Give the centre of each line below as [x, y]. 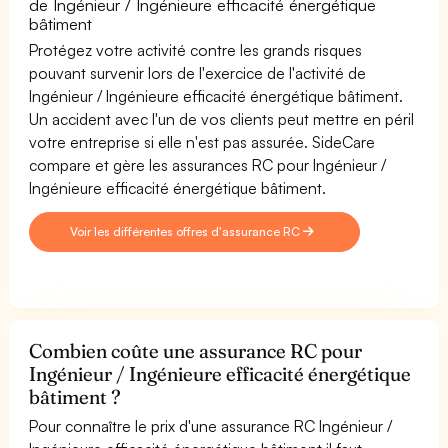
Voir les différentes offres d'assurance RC [187, 231]
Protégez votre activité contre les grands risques [196, 49]
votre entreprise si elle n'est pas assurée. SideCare [202, 141]
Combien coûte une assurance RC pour [196, 350]
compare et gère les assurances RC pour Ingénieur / [208, 164]
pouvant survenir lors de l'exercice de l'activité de [198, 72]
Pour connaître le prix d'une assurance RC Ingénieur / [211, 425]
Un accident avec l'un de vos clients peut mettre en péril [222, 118]
